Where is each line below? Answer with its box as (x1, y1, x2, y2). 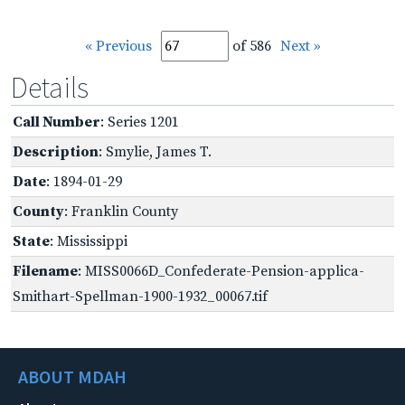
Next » (279, 36, 321, 55)
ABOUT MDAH (18, 364, 127, 388)
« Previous (84, 36, 152, 55)
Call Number (13, 112, 100, 131)
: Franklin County (64, 202, 178, 221)
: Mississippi (50, 231, 127, 250)
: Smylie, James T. (99, 142, 212, 161)
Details (11, 69, 89, 106)
